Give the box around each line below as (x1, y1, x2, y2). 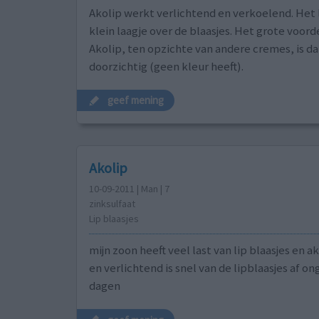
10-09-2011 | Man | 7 (88, 182, 169, 196)
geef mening (108, 93, 164, 108)
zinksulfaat (88, 197, 135, 211)
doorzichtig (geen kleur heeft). (88, 58, 244, 74)
